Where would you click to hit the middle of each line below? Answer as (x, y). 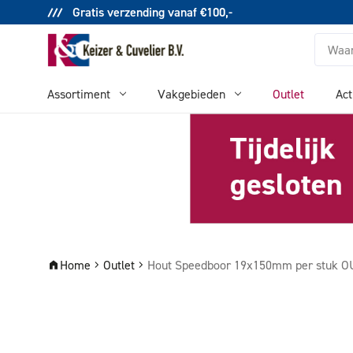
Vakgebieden (191, 94)
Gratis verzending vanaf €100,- (151, 12)
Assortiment (79, 94)
